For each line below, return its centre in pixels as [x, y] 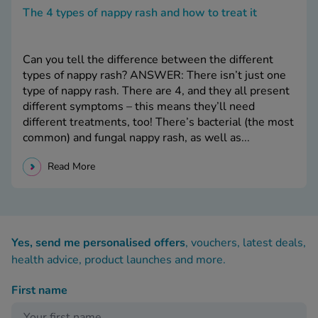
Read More [71, 167]
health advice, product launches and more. [119, 260]
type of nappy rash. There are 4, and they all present [156, 91]
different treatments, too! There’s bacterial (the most [158, 122]
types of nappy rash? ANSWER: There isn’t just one [154, 76]
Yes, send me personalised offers [98, 243]
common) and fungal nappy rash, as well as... [136, 138]
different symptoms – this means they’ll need [139, 107]
